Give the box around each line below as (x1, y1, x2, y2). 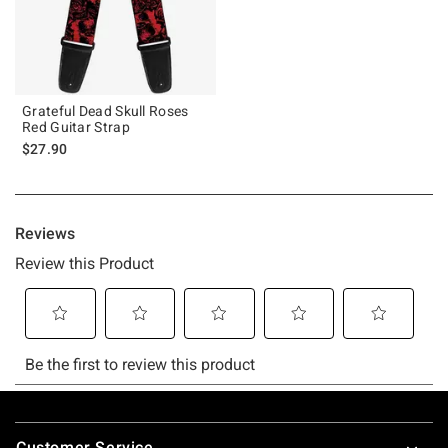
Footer (14, 414, 65, 434)
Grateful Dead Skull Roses (22, 102, 189, 119)
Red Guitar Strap (22, 118, 130, 135)
